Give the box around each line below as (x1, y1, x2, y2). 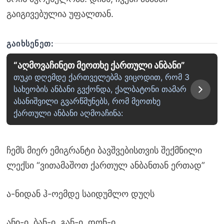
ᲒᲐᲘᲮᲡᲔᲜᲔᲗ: (6, 38, 54, 48)
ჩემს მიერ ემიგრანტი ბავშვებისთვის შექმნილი (6, 145, 202, 156)
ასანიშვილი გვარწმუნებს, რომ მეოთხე (13, 96, 160, 106)
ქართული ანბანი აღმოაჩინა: (13, 108, 123, 118)
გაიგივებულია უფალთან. (6, 8, 113, 19)
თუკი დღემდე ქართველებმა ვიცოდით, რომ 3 (13, 72, 189, 82)
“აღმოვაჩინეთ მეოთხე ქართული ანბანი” (13, 60, 185, 71)
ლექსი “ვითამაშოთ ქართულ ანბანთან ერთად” (6, 160, 205, 171)
